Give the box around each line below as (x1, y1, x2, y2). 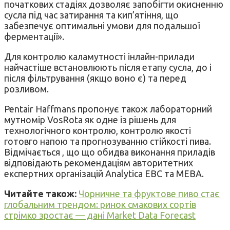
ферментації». (4, 31, 64, 42)
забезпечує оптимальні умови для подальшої (4, 21, 200, 31)
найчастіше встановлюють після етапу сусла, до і (4, 62, 212, 73)
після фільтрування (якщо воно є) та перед (4, 73, 186, 84)
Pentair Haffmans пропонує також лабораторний (4, 104, 212, 114)
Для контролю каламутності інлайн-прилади (4, 51, 195, 62)
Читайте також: (4, 188, 79, 199)
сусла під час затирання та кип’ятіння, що (4, 10, 179, 21)
